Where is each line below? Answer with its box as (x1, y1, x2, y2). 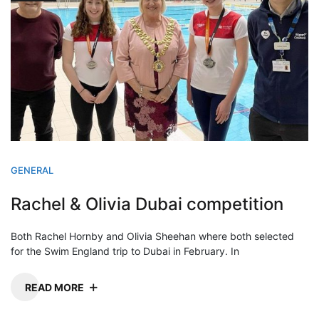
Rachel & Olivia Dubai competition (11, 193, 283, 214)
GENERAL (11, 164, 53, 176)
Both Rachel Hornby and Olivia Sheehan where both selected (11, 229, 294, 242)
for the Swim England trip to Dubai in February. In (11, 244, 239, 257)
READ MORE (25, 281, 84, 293)
